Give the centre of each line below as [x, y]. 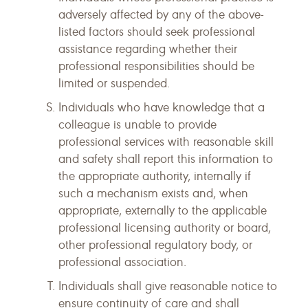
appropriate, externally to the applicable [163, 210]
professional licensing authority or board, [165, 228]
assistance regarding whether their [148, 49]
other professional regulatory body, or [155, 245]
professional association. [122, 262]
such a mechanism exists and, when [153, 193]
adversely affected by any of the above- [161, 14]
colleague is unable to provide [137, 124]
